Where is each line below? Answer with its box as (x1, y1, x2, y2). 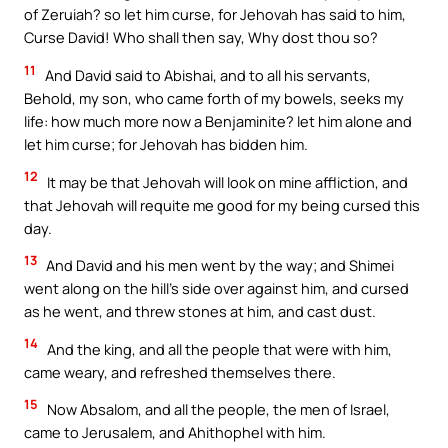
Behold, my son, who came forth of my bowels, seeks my (24, 87, 404, 108)
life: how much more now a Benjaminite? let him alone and (24, 110, 412, 131)
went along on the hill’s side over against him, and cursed (24, 278, 409, 299)
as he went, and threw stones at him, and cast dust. (24, 301, 376, 322)
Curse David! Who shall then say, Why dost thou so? (24, 27, 378, 48)
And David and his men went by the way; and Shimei (43, 255, 394, 276)
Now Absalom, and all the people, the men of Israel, (44, 399, 390, 420)
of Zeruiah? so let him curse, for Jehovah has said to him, (24, 4, 406, 25)
